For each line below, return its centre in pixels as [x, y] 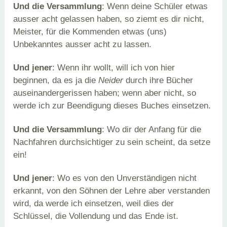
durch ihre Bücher [158, 81]
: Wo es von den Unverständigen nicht [125, 178]
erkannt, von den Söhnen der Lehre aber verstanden [112, 191]
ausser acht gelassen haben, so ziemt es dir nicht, [109, 19]
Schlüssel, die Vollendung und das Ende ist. [96, 216]
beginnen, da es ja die [56, 81]
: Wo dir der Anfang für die [152, 129]
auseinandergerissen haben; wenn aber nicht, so [105, 93]
